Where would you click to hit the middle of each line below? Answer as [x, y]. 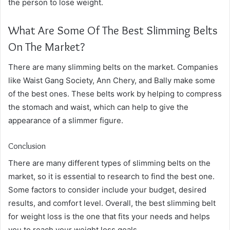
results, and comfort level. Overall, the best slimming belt [112, 203]
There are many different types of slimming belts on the [109, 163]
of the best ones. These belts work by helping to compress [115, 94]
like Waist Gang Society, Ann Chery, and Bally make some [112, 80]
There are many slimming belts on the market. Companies [113, 67]
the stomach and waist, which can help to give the [98, 107]
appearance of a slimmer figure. [67, 120]
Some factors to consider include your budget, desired [107, 189]
